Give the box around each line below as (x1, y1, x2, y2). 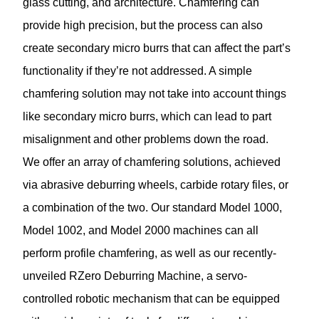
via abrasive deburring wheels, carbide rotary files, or (23, 178, 288, 191)
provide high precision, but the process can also (23, 19, 263, 31)
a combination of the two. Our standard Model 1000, (23, 201, 282, 214)
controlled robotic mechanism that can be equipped (23, 292, 280, 305)
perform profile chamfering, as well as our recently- (23, 246, 276, 259)
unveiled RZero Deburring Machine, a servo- (23, 269, 247, 282)
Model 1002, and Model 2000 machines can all (23, 224, 258, 236)
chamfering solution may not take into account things (23, 87, 286, 100)
